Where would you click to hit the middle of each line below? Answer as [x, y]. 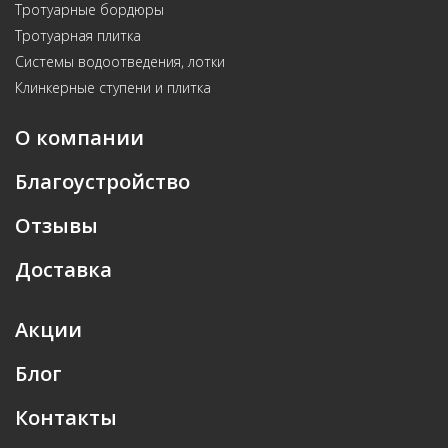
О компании [79, 137]
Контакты [66, 417]
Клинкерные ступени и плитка [113, 87]
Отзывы [56, 225]
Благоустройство [102, 181]
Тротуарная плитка [78, 35]
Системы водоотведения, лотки [120, 61]
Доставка [63, 269]
